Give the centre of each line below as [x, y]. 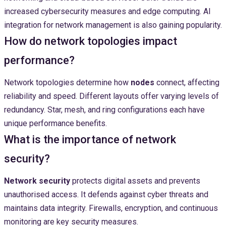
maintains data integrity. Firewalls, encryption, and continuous [111, 208]
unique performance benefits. [55, 124]
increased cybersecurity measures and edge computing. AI [107, 12]
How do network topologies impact [91, 41]
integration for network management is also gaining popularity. [113, 25]
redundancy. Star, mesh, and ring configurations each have [104, 110]
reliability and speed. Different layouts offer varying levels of [111, 96]
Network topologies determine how [67, 83]
